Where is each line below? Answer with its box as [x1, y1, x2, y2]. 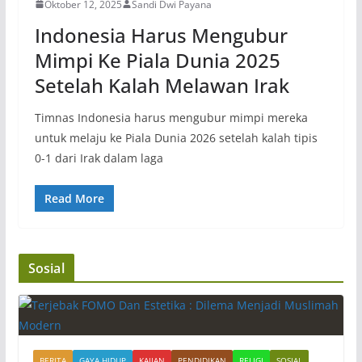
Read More [44, 190, 104, 206]
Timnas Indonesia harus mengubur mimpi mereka [34, 109, 308, 125]
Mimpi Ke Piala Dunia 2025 [34, 46, 280, 74]
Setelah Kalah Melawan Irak [34, 71, 289, 99]
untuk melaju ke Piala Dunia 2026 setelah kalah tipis [34, 129, 318, 145]
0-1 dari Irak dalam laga [34, 149, 163, 166]
